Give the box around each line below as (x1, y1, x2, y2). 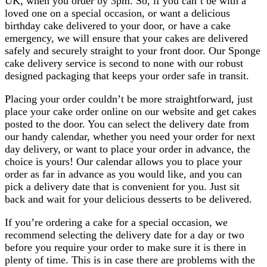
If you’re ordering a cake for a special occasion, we (5, 216, 228, 228)
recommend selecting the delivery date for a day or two (5, 228, 244, 241)
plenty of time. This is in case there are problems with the (5, 253, 255, 266)
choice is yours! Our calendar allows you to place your (5, 155, 242, 167)
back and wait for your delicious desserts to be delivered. (5, 193, 252, 205)
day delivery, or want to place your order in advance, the (5, 142, 250, 155)
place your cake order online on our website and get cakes (5, 105, 256, 117)
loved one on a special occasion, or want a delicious (5, 7, 230, 19)
